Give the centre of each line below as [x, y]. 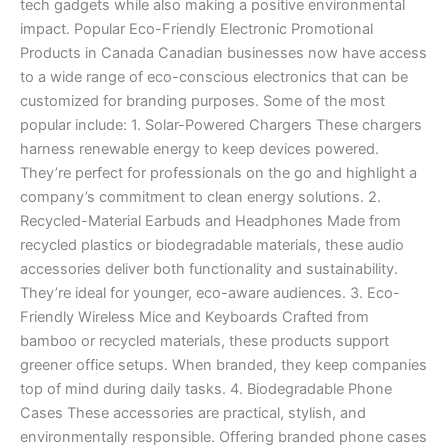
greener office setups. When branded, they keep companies [223, 364]
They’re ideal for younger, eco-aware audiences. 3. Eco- [210, 292]
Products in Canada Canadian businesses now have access [223, 52]
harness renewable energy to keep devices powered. [199, 148]
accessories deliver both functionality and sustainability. [209, 268]
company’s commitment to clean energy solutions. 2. [200, 196]
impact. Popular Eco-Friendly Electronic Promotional [196, 28]
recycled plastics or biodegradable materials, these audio [212, 244]
